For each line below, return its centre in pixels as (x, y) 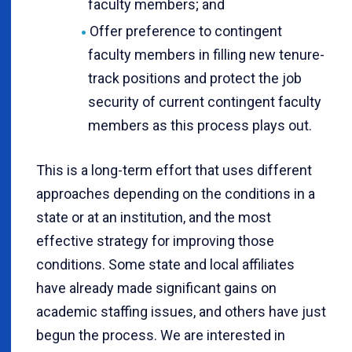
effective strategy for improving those (155, 240)
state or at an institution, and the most (154, 217)
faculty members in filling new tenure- (206, 54)
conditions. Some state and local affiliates (165, 264)
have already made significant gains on (156, 288)
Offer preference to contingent (185, 31)
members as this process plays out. (200, 125)
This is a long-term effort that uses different (174, 170)
